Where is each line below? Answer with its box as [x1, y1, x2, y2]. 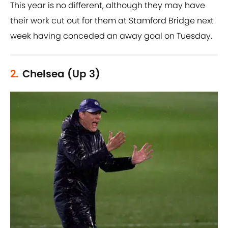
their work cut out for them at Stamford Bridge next [10, 15, 214, 27]
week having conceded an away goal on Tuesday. [10, 30, 212, 42]
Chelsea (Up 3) [22, 67, 100, 81]
